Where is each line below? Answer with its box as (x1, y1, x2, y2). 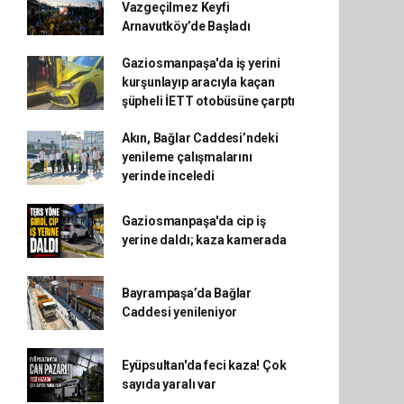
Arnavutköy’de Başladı (121, 19, 251, 33)
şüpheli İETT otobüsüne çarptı (121, 94, 296, 108)
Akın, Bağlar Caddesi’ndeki (121, 131, 279, 145)
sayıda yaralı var (121, 377, 216, 391)
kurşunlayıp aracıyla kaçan (121, 75, 275, 89)
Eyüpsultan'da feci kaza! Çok (121, 358, 287, 372)
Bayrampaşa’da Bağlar (121, 286, 252, 300)
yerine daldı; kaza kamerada (121, 233, 287, 247)
